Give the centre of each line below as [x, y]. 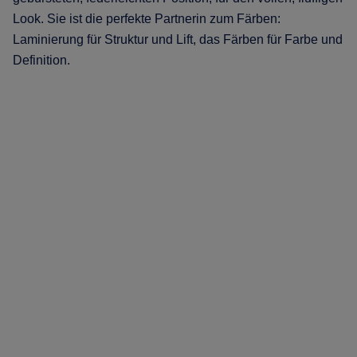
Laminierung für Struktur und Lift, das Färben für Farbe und [178, 39]
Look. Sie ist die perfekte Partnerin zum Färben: [147, 18]
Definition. [41, 60]
